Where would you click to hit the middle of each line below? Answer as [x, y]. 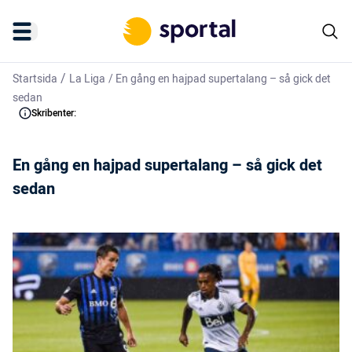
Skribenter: [54, 113]
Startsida [35, 79]
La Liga [87, 79]
